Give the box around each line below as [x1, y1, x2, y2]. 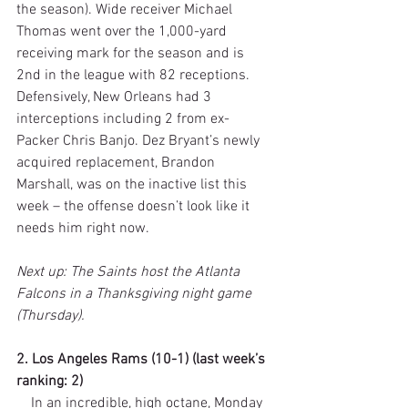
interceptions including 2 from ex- [16, 109, 229, 128]
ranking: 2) [16, 372, 83, 391]
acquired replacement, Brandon [16, 153, 219, 172]
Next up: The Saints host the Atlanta [16, 262, 243, 281]
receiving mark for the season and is [16, 44, 248, 63]
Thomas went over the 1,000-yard [16, 22, 230, 41]
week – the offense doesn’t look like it [16, 197, 253, 216]
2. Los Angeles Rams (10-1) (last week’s [16, 350, 269, 369]
